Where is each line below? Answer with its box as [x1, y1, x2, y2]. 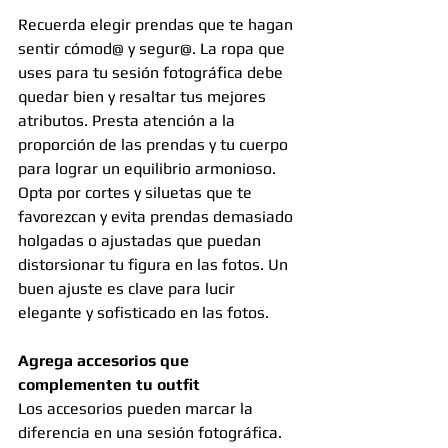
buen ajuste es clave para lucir [18, 279, 239, 299]
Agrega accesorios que [18, 351, 193, 371]
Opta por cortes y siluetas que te [18, 183, 256, 203]
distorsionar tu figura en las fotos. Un [18, 255, 292, 275]
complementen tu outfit [18, 375, 200, 395]
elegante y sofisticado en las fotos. [18, 303, 269, 323]
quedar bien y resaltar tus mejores [18, 87, 270, 107]
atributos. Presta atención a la [18, 111, 239, 131]
